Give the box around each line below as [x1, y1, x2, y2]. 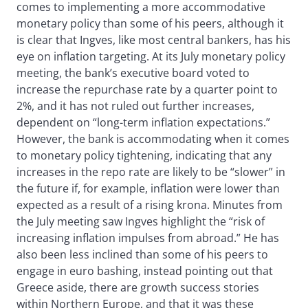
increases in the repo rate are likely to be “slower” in [16, 164, 285, 180]
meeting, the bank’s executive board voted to [16, 65, 250, 81]
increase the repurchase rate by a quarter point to [16, 82, 278, 98]
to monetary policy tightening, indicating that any [16, 148, 272, 164]
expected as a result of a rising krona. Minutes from [16, 197, 283, 213]
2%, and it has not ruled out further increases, [16, 98, 254, 114]
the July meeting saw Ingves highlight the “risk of [16, 214, 265, 230]
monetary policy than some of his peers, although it [16, 16, 284, 32]
